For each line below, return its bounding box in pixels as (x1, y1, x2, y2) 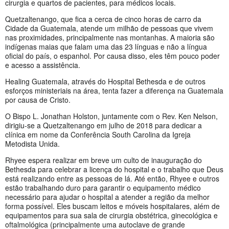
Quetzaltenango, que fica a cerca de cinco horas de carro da (5, 14, 201, 25)
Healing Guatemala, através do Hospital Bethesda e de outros (5, 76, 205, 87)
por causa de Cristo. (5, 95, 71, 105)
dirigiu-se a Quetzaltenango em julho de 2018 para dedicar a (5, 120, 202, 131)
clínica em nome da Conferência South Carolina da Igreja (5, 129, 191, 140)
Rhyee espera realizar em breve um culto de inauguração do (5, 155, 202, 166)
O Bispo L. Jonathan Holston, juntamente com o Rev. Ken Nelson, (5, 111, 218, 122)
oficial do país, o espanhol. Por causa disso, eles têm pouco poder (5, 51, 220, 61)
